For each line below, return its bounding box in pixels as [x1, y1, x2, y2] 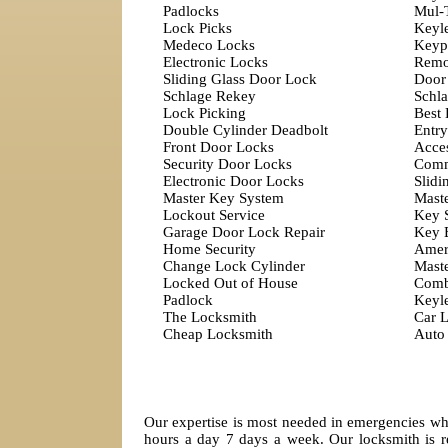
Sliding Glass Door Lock [162, 71, 317, 87]
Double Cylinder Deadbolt [162, 122, 328, 138]
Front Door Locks [162, 139, 274, 155]
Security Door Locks [162, 156, 292, 172]
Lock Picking [162, 105, 246, 121]
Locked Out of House [162, 275, 298, 291]
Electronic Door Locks [162, 173, 304, 189]
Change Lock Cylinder [162, 258, 305, 274]
